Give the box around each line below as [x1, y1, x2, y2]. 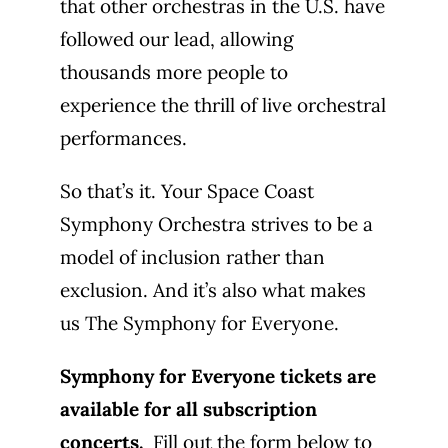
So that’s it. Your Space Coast [60, 179, 314, 203]
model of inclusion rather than [60, 245, 325, 269]
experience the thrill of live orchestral [60, 93, 386, 117]
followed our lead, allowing [60, 27, 294, 51]
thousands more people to [60, 60, 288, 84]
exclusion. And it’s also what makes [60, 278, 366, 302]
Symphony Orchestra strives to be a [60, 212, 373, 236]
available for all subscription [60, 397, 317, 421]
